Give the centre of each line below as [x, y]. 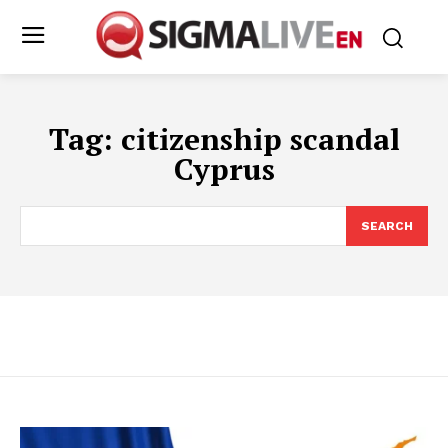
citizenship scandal [260, 138]
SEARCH [387, 225]
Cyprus [224, 168]
